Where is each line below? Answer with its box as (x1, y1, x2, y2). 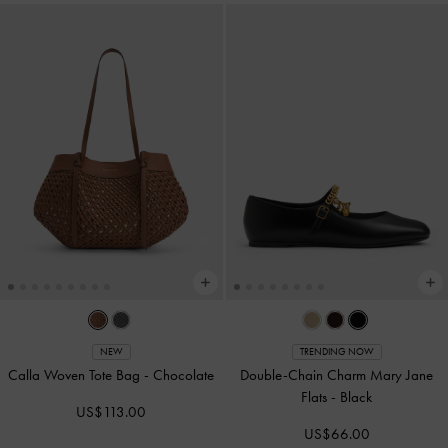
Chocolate (153, 366, 215, 385)
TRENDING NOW (299, 346, 374, 359)
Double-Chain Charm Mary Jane (240, 366, 434, 385)
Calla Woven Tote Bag (8, 366, 145, 385)
